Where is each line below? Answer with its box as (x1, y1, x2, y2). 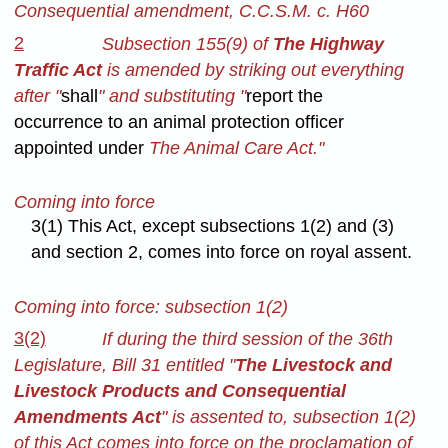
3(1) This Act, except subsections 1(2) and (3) (31, 216, 395, 237)
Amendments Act (13, 407, 161, 428)
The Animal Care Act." (143, 138, 324, 158)
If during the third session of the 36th (101, 329, 393, 350)
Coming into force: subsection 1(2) (13, 296, 288, 317)
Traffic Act (13, 60, 102, 80)
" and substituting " (97, 86, 246, 106)
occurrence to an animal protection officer (13, 112, 344, 132)
